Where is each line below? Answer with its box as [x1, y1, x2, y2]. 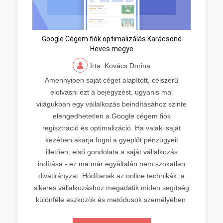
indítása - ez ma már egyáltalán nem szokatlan [38, 159, 185, 168]
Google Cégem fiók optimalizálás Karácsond [41, 34, 182, 43]
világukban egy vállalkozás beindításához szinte [36, 100, 187, 108]
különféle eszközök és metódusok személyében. [35, 195, 188, 204]
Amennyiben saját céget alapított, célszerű [45, 76, 178, 84]
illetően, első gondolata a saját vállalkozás [45, 147, 178, 156]
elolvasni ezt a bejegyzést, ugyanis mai [50, 88, 173, 96]
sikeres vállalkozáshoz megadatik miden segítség [34, 183, 189, 192]
